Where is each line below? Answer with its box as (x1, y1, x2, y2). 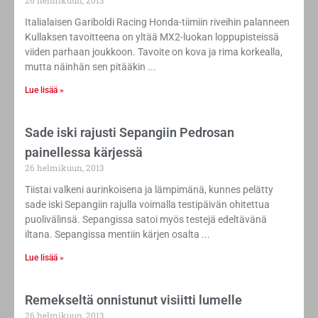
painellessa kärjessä (25, 145, 143, 160)
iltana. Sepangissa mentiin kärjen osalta (25, 229, 199, 241)
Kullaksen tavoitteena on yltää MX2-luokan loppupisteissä (25, 31, 279, 43)
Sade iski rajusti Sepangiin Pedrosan (25, 125, 234, 141)
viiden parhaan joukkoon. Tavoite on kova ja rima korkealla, (25, 46, 283, 58)
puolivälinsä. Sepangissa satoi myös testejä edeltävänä (25, 214, 267, 226)
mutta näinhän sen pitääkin (25, 61, 146, 73)
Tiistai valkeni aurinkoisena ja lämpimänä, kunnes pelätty (25, 184, 273, 196)
